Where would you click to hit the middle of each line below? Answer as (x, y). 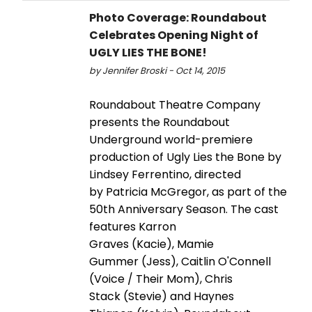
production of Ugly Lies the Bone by (185, 157)
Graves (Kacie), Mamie (151, 244)
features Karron (133, 226)
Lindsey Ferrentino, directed (165, 174)
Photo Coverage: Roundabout (178, 17)
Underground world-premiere (171, 139)
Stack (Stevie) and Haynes (162, 296)
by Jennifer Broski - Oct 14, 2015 (157, 70)
